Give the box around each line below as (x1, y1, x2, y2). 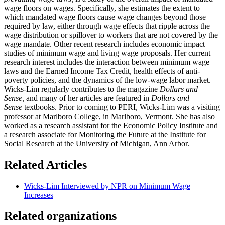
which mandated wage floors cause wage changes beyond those (4, 12, 206, 21)
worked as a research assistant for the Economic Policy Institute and (4, 121, 218, 130)
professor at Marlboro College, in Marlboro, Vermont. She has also (4, 111, 215, 121)
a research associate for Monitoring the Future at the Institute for (4, 130, 206, 139)
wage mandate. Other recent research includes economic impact (4, 39, 205, 48)
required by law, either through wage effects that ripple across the (4, 21, 210, 30)
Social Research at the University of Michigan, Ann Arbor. (4, 139, 189, 148)
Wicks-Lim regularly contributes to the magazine (4, 84, 160, 93)
